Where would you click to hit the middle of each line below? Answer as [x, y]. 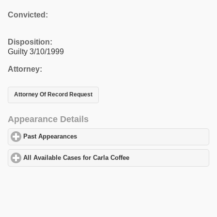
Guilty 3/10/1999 [36, 51]
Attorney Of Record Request [53, 95]
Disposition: [30, 42]
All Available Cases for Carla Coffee [77, 158]
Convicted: [28, 15]
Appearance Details [48, 119]
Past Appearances [50, 137]
